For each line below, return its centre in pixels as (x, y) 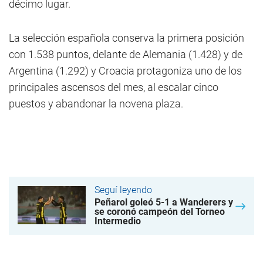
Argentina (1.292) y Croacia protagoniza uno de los (125, 71)
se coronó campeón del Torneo (160, 212)
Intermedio (118, 221)
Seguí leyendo (123, 190)
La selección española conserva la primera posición (127, 38)
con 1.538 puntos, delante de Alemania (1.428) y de (126, 54)
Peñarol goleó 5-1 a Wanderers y (164, 202)
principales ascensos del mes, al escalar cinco (114, 87)
